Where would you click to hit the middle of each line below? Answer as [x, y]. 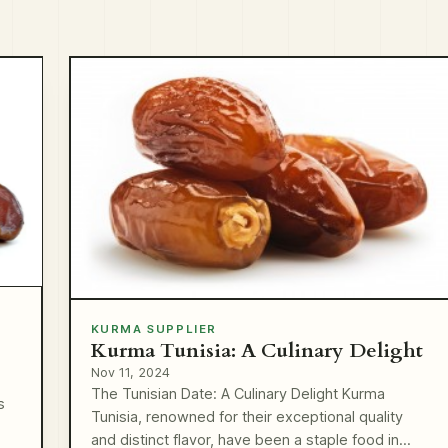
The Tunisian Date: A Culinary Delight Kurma [237, 393]
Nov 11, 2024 [130, 372]
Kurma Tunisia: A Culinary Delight [256, 350]
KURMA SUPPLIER [154, 328]
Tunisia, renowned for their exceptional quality [246, 416]
